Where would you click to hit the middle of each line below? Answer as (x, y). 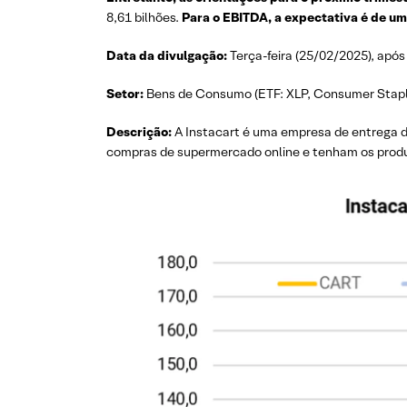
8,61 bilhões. (143, 17)
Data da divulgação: (168, 55)
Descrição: (139, 132)
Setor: (126, 94)
